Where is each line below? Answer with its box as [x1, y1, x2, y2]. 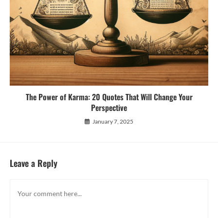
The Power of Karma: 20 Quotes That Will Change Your [25, 91, 193, 103]
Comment [9, 180, 39, 189]
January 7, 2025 [92, 117, 133, 125]
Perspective [91, 101, 127, 113]
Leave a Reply [10, 156, 57, 169]
